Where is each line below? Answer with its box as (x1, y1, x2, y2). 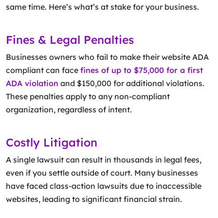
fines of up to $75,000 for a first (80, 65, 203, 75)
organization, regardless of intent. (6, 105, 132, 114)
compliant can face (6, 65, 80, 75)
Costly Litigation (6, 135, 97, 149)
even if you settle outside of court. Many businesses (6, 168, 198, 178)
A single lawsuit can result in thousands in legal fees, (6, 155, 201, 164)
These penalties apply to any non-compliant (6, 91, 170, 101)
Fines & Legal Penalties (6, 33, 134, 47)
